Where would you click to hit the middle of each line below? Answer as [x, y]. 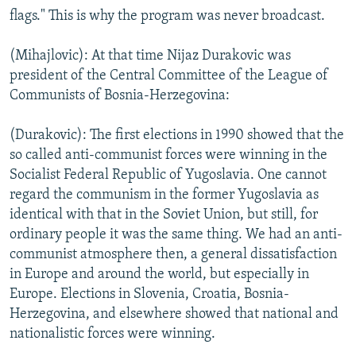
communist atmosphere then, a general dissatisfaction [173, 254]
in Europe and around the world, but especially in [159, 274]
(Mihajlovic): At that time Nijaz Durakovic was [150, 56]
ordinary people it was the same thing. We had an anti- [176, 234]
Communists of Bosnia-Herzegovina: [120, 95]
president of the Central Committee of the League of [169, 75]
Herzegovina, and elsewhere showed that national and [174, 314]
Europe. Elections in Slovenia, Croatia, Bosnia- [149, 294]
